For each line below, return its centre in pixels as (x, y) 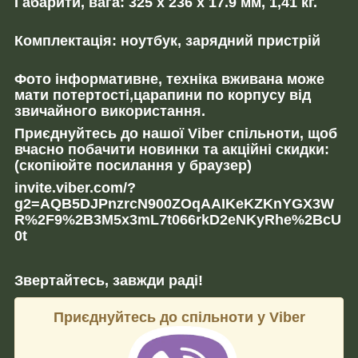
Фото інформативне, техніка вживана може (169, 79)
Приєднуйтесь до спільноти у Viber (179, 317)
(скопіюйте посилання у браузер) (133, 165)
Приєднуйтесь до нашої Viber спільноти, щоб (176, 133)
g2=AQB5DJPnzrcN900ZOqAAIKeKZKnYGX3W (174, 203)
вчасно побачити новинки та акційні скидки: (172, 149)
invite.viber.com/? (75, 187)
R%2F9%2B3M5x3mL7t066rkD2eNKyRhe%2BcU (178, 219)
